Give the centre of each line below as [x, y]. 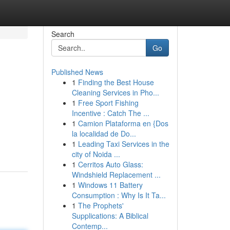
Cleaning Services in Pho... [115, 92]
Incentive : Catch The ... [110, 113]
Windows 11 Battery [110, 185]
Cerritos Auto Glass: [110, 164]
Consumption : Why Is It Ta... [119, 195]
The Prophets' [101, 205]
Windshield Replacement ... [116, 175]
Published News [77, 72]
